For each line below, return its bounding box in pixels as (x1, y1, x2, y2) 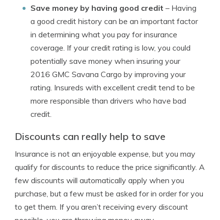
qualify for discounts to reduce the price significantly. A (15, 162, 205, 172)
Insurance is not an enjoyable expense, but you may (15, 149, 195, 159)
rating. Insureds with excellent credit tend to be (30, 82, 195, 92)
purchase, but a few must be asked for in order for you (15, 189, 203, 198)
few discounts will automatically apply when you (15, 175, 184, 185)
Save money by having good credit (30, 3, 164, 13)
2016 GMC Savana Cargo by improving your (30, 69, 186, 79)
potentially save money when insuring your (30, 56, 180, 66)
